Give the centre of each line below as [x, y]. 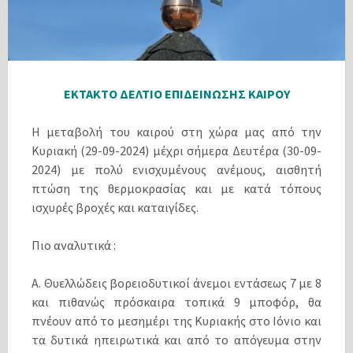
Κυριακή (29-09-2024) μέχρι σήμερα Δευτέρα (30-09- [176, 150]
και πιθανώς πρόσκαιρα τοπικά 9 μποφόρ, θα [176, 301]
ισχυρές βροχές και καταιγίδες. [115, 207]
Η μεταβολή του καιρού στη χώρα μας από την [176, 131]
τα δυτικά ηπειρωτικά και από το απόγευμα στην [176, 339]
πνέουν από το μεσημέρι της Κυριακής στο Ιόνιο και [176, 320]
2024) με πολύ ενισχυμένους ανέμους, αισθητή [176, 169]
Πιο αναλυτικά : [74, 245]
